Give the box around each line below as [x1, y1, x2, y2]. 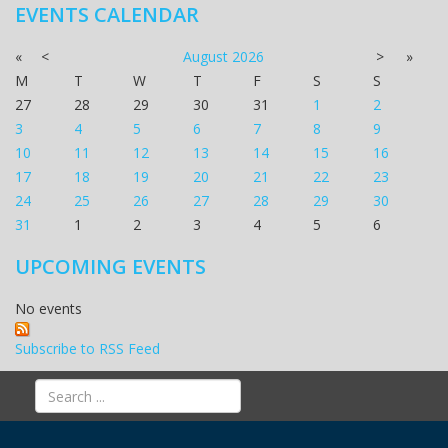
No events [15, 299, 82, 318]
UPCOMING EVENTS [15, 253, 206, 280]
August [183, 47, 228, 66]
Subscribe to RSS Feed [15, 339, 160, 358]
